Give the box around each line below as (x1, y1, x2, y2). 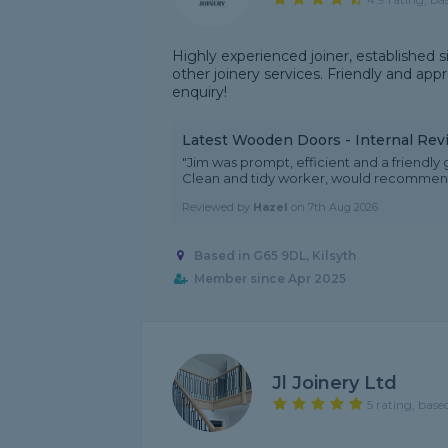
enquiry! (172, 83, 227, 101)
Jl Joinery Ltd (272, 371, 397, 394)
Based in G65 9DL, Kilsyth (193, 248, 356, 264)
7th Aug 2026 (308, 200, 378, 214)
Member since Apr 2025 (193, 271, 346, 287)
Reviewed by (182, 200, 253, 214)
